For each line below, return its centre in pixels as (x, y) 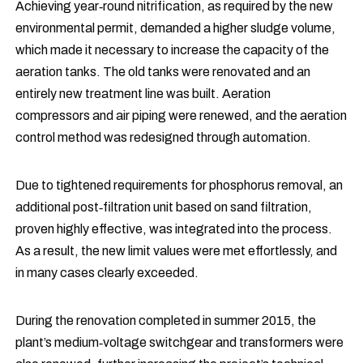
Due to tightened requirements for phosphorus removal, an (179, 185)
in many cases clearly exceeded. (107, 273)
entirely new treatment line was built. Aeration (143, 94)
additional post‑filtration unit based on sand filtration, (164, 207)
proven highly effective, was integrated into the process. (174, 229)
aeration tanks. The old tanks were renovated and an (163, 72)
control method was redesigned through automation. (164, 137)
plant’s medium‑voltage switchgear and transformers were (180, 342)
